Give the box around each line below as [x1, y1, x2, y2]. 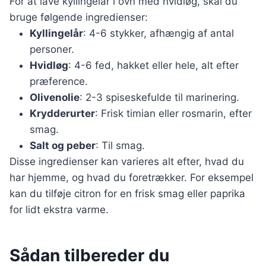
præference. [30, 75, 88, 88]
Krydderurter [30, 107, 95, 120]
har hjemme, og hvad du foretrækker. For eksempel [9, 172, 254, 184]
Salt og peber [30, 140, 96, 152]
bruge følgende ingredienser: [9, 11, 148, 24]
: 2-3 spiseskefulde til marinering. [80, 91, 239, 104]
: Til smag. [96, 140, 145, 152]
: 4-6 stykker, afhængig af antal [83, 27, 234, 40]
